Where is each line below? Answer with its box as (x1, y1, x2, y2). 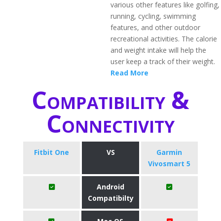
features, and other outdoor (110, 23, 200, 32)
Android (97, 182, 124, 191)
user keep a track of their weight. (110, 57, 215, 66)
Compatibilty (87, 193, 134, 203)
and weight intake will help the (110, 45, 206, 55)
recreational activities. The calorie (110, 34, 217, 43)
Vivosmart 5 (148, 159, 191, 168)
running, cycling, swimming (110, 11, 196, 21)
